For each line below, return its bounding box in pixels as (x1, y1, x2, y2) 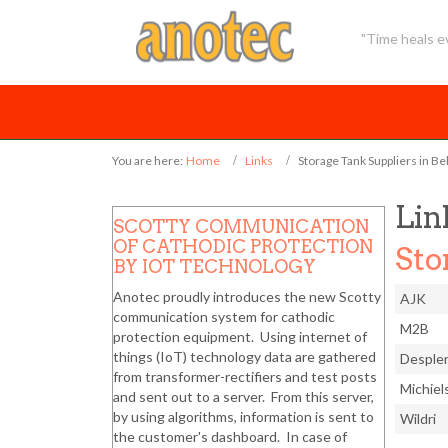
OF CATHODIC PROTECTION (113, 236, 373, 258)
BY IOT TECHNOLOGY (113, 256, 316, 278)
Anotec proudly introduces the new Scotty (113, 288, 381, 306)
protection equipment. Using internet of (113, 328, 367, 346)
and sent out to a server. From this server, (113, 388, 374, 406)
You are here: (112, 153, 183, 168)
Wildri (399, 410, 436, 428)
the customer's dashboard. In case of (113, 428, 347, 446)
